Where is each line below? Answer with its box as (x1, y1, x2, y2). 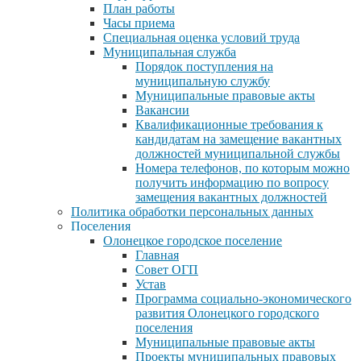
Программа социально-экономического (135, 291, 351, 305)
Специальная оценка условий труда (103, 30, 300, 44)
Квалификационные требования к (135, 117, 323, 131)
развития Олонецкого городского (135, 305, 319, 320)
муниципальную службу (135, 73, 270, 88)
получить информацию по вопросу (135, 175, 329, 189)
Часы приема (103, 15, 175, 30)
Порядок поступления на (135, 59, 273, 73)
